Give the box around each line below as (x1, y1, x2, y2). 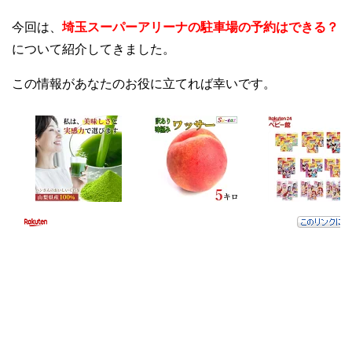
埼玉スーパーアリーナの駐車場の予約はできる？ (62, 20, 339, 34)
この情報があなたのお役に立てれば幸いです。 (12, 76, 276, 90)
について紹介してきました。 (12, 42, 175, 56)
